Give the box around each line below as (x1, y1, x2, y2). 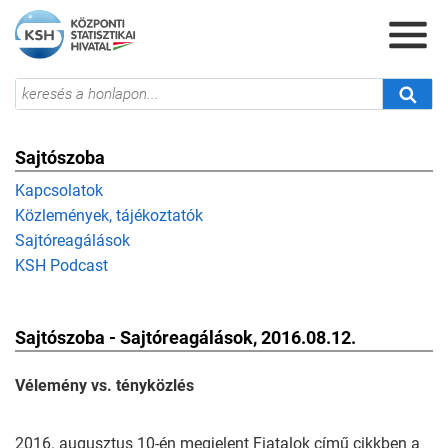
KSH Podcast (15, 256, 108, 275)
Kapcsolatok (15, 181, 103, 200)
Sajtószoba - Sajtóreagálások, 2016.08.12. (15, 327, 356, 348)
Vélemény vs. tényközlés (15, 376, 194, 395)
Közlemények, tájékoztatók (15, 206, 203, 225)
